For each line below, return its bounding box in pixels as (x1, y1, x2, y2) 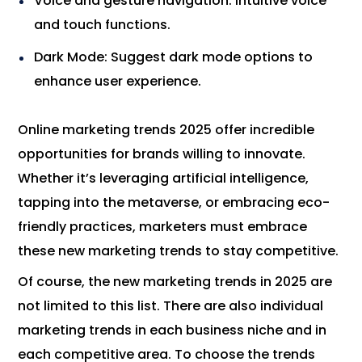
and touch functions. (34, 15, 171, 35)
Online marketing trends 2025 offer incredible (18, 120, 315, 140)
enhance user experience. (34, 72, 202, 91)
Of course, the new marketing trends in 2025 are (18, 272, 333, 292)
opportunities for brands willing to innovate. (18, 145, 306, 164)
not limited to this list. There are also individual (18, 297, 324, 316)
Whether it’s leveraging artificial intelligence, (18, 169, 309, 188)
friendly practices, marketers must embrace (18, 217, 308, 237)
